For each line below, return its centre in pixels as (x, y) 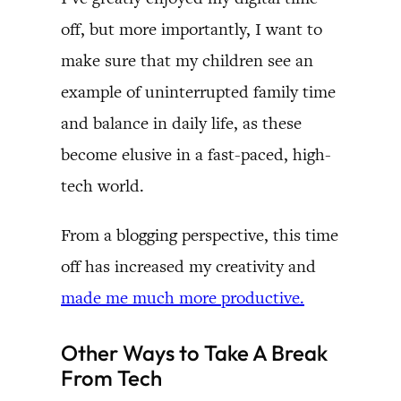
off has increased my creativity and (188, 266)
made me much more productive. (183, 297)
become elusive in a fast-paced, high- (196, 154)
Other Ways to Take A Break (194, 352)
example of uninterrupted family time (198, 91)
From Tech (111, 377)
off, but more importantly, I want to (192, 29)
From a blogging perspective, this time (200, 235)
